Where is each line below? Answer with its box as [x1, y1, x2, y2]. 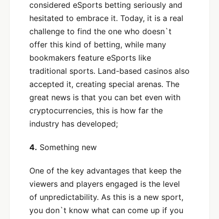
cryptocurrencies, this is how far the [29, 106, 163, 116]
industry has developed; [29, 119, 118, 129]
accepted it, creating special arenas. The [29, 79, 179, 89]
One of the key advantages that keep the [29, 165, 181, 175]
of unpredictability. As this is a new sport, [29, 192, 183, 202]
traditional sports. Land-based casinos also [29, 66, 190, 76]
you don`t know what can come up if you [29, 205, 183, 215]
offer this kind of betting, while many [29, 40, 166, 50]
